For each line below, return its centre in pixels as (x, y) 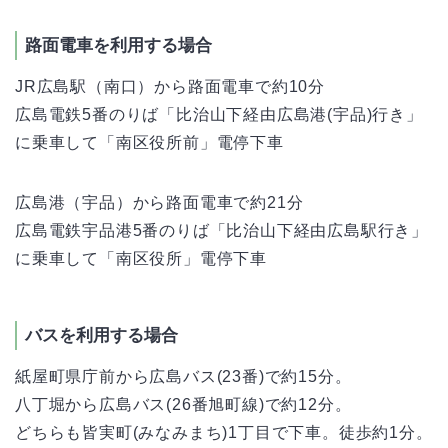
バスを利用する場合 (101, 335)
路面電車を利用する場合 (118, 46)
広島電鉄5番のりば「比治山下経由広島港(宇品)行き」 (219, 114)
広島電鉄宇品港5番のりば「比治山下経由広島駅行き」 (221, 230)
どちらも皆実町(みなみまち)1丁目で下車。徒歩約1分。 (224, 432)
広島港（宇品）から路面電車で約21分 (159, 202)
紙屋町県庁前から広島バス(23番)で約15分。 (183, 376)
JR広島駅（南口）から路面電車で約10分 (170, 86)
